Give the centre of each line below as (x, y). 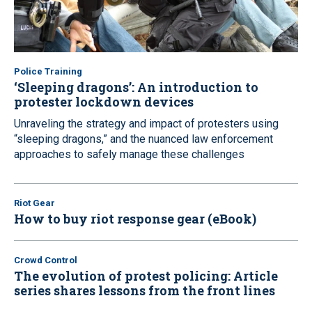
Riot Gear (34, 203)
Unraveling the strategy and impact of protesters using (146, 123)
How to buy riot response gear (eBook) (135, 218)
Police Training (48, 71)
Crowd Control (46, 260)
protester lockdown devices (104, 101)
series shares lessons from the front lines (145, 290)
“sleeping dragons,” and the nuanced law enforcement (143, 139)
